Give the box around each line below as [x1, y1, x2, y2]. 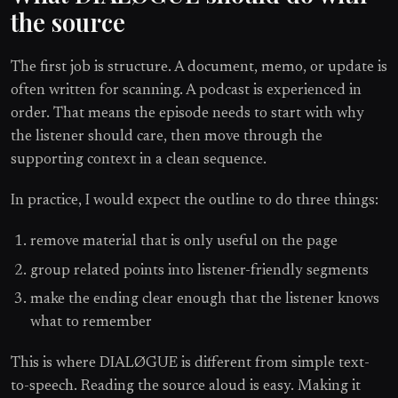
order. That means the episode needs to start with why [11, 107, 364, 122]
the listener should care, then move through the [11, 130, 322, 145]
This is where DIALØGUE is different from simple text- [11, 356, 370, 371]
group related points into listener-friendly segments [30, 263, 370, 278]
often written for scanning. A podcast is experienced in [11, 84, 362, 99]
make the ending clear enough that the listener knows [30, 292, 380, 307]
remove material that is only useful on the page [30, 235, 338, 250]
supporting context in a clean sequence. [11, 153, 267, 168]
